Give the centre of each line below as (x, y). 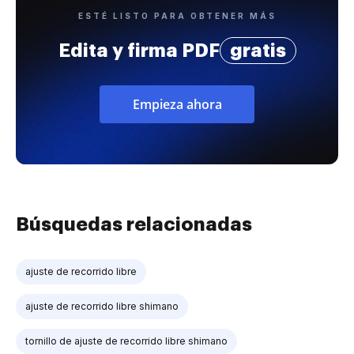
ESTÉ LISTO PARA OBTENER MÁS (177, 15)
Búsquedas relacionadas (134, 224)
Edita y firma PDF (139, 50)
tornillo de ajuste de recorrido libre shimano (126, 341)
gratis (258, 50)
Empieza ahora (177, 104)
